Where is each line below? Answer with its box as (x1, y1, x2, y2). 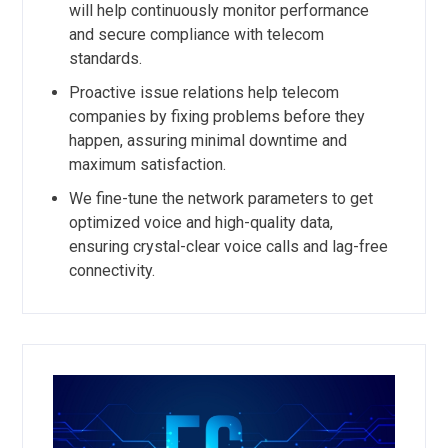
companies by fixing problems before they (68, 106, 365, 126)
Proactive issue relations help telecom (68, 82, 339, 102)
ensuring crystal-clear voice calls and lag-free (68, 236, 388, 256)
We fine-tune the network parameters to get (68, 188, 373, 208)
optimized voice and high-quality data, (68, 212, 333, 232)
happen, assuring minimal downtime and (68, 130, 347, 150)
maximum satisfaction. (68, 154, 226, 174)
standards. (68, 48, 142, 68)
